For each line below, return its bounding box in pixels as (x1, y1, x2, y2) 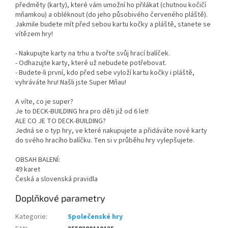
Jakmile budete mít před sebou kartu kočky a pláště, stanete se (15, 19, 211, 30)
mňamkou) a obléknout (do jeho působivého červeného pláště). (15, 10, 208, 20)
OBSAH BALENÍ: (15, 155, 60, 165)
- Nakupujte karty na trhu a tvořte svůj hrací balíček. (15, 48, 170, 59)
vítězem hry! (15, 29, 53, 40)
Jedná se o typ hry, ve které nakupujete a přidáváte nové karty (15, 126, 207, 136)
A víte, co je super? (15, 97, 73, 107)
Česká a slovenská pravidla (15, 174, 98, 185)
